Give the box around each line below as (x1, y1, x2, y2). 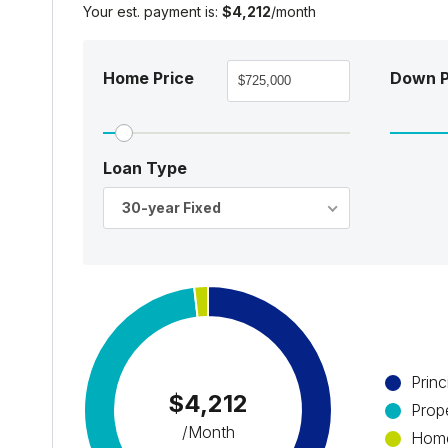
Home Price (103, 68, 194, 89)
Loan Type (103, 157, 187, 178)
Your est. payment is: (83, 2, 222, 20)
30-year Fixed (122, 198, 221, 216)
